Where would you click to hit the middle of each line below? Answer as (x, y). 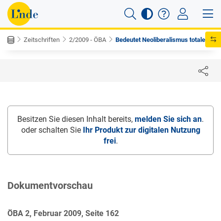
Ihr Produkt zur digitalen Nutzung (141, 130)
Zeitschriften (42, 40)
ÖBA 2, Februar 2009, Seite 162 (63, 213)
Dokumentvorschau (50, 185)
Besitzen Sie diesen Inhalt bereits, (76, 119)
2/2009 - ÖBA (88, 40)
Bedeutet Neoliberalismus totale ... (164, 40)
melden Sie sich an (168, 119)
